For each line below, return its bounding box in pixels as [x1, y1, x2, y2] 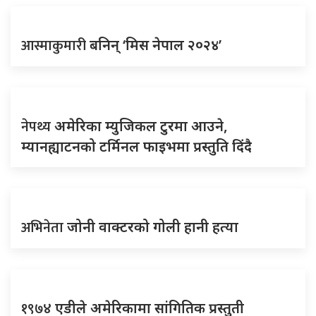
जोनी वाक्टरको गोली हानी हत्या [67, 217, 238, 236]
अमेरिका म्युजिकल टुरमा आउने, [54, 116, 228, 135]
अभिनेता [21, 215, 67, 240]
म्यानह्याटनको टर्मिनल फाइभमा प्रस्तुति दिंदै [21, 136, 252, 156]
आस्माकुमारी [21, 33, 90, 58]
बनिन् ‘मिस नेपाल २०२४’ [90, 35, 221, 54]
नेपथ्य [21, 114, 54, 139]
